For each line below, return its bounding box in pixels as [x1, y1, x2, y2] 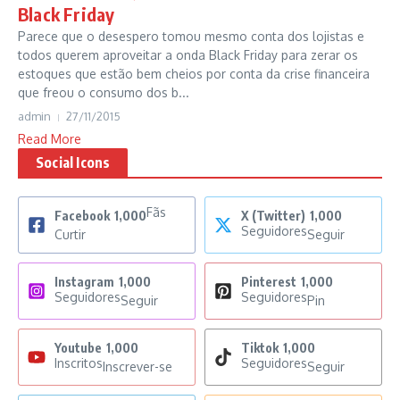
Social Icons [36, 154, 111, 171]
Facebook [54, 208, 110, 223]
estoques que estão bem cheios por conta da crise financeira [18, 66, 370, 81]
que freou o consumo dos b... [18, 85, 189, 100]
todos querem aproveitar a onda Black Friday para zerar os [18, 47, 358, 62]
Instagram [54, 274, 114, 289]
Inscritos [54, 355, 103, 371]
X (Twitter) [241, 208, 305, 223]
